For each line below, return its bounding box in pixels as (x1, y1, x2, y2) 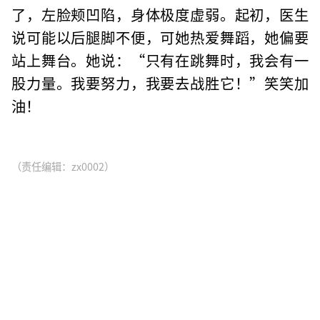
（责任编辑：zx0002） (11, 158, 115, 174)
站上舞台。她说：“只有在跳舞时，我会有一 (11, 49, 309, 71)
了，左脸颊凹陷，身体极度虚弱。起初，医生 (11, 3, 309, 25)
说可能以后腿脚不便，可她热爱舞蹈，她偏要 (11, 26, 309, 48)
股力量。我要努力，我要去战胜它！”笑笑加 (11, 71, 309, 94)
